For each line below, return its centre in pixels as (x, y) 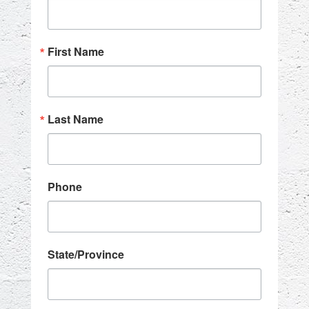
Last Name (76, 119)
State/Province (86, 254)
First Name (76, 51)
